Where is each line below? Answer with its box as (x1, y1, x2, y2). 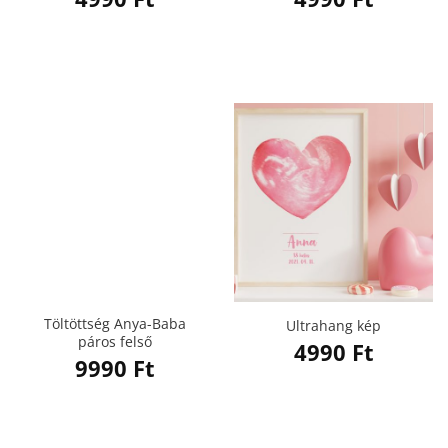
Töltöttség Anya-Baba (43, 314, 186, 334)
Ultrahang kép (286, 315, 381, 335)
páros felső (77, 332, 152, 352)
